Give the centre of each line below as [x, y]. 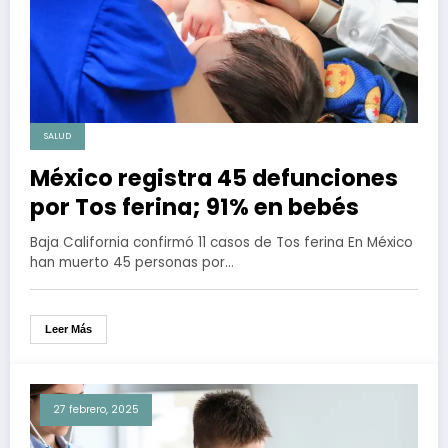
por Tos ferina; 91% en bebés [194, 207]
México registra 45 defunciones [214, 178]
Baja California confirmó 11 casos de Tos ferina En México [221, 243]
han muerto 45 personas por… [132, 263]
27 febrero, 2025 [96, 410]
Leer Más [68, 329]
